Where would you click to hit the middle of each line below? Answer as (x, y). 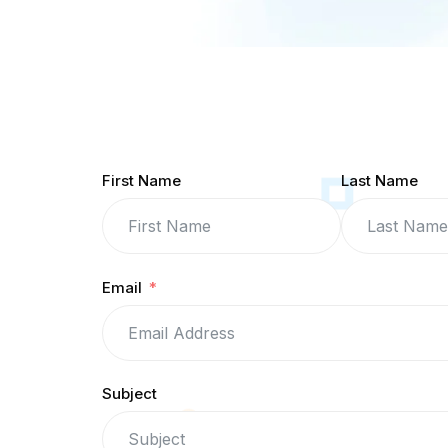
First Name (141, 181)
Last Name (379, 181)
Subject (129, 394)
